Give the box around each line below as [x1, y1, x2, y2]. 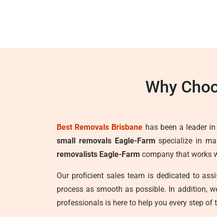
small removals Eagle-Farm [57, 136, 155, 145]
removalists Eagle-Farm [57, 150, 140, 159]
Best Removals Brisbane [57, 123, 143, 132]
